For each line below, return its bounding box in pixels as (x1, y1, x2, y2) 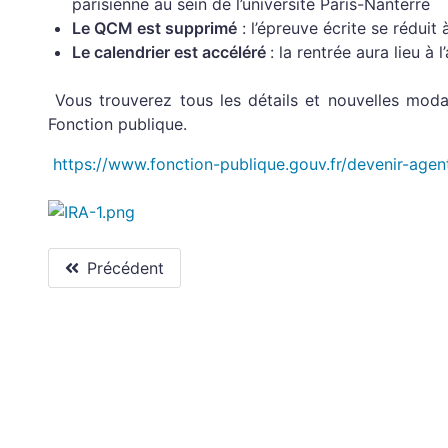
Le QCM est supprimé (72, 18, 237, 38)
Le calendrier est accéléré (72, 42, 270, 62)
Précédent (87, 258, 164, 279)
